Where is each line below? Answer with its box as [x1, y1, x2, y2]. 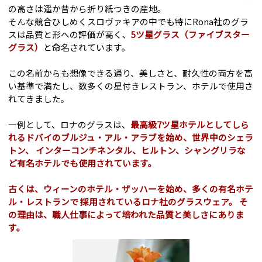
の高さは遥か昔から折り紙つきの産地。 [8, 2, 167, 15]
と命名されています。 [43, 41, 131, 54]
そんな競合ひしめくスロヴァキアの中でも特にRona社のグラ [8, 15, 249, 28]
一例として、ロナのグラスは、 [8, 118, 131, 131]
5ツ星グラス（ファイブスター [131, 28, 250, 41]
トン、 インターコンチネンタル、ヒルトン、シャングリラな [8, 144, 246, 157]
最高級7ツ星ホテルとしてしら [130, 118, 250, 131]
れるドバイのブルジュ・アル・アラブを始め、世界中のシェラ [8, 131, 254, 144]
